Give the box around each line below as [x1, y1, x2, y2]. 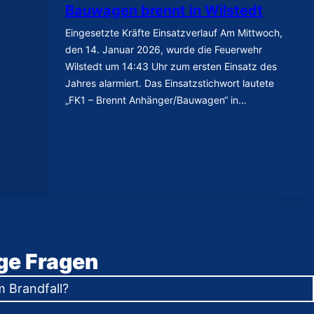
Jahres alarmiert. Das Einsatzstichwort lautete [65, 76, 275, 89]
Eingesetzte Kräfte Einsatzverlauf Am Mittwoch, [65, 26, 283, 39]
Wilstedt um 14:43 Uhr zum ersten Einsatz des [65, 60, 278, 72]
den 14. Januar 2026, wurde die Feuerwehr [65, 43, 263, 55]
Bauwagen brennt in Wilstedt [65, 1, 264, 19]
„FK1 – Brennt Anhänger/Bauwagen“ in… [65, 93, 247, 106]
